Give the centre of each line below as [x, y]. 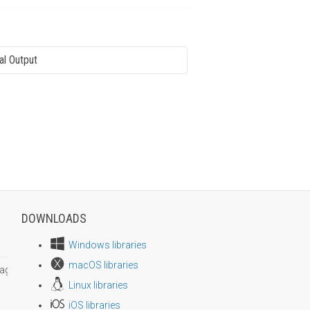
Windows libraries [107, 245]
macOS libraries [103, 265]
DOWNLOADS [54, 218]
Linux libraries [98, 285]
